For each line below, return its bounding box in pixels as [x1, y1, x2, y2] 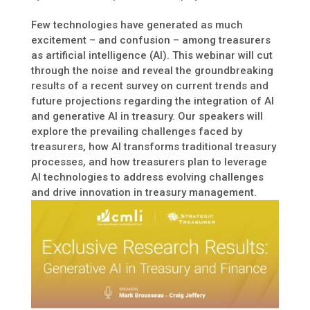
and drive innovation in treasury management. [30, 185, 257, 199]
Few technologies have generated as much [30, 18, 243, 31]
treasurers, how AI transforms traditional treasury [30, 140, 276, 153]
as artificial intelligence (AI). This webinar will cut [30, 48, 273, 62]
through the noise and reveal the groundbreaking [30, 64, 273, 77]
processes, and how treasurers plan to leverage [30, 155, 267, 168]
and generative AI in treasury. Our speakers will [30, 109, 263, 122]
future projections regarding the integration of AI [30, 94, 274, 107]
